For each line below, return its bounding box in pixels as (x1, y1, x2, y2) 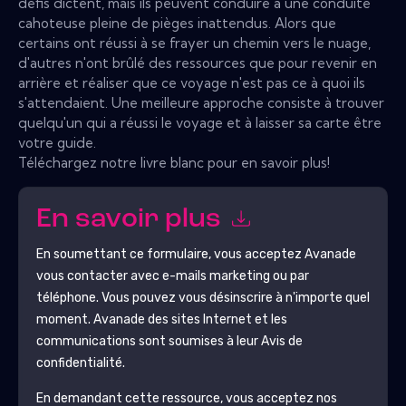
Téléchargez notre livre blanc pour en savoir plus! (18, 153, 330, 171)
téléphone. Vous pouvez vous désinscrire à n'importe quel (35, 289, 370, 305)
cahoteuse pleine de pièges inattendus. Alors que (18, 14, 336, 32)
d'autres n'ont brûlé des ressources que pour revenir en (18, 53, 377, 72)
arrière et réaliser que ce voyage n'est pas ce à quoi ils (18, 73, 365, 92)
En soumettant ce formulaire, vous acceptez (35, 246, 304, 262)
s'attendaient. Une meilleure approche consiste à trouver (18, 93, 384, 111)
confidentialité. (35, 354, 125, 371)
